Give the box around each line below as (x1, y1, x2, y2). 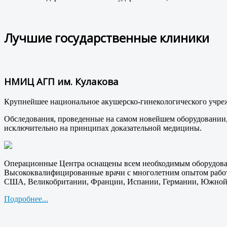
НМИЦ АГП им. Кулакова (4, 74, 119, 88)
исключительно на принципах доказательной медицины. (4, 123, 202, 132)
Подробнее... (4, 194, 48, 203)
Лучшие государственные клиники (4, 29, 209, 47)
